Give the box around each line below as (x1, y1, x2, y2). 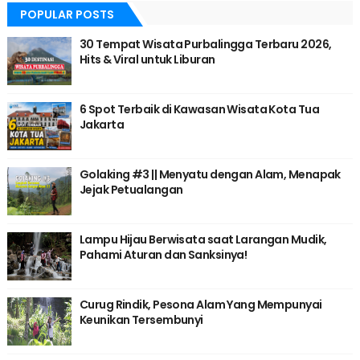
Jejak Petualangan (79, 182, 183, 198)
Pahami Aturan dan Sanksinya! (79, 247, 247, 264)
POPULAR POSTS (19, 6, 114, 23)
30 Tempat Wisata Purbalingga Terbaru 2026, (79, 36, 332, 53)
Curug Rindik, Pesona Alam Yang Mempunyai (79, 297, 322, 313)
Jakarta (79, 117, 125, 133)
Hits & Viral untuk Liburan (79, 51, 215, 68)
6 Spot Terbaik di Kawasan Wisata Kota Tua (79, 101, 319, 118)
